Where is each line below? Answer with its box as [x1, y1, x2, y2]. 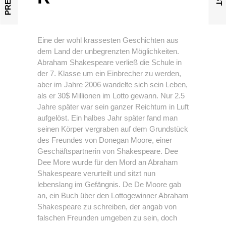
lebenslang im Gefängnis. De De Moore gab [37, 180, 181, 189]
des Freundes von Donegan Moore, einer [37, 136, 172, 144]
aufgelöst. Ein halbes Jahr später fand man [37, 114, 178, 122]
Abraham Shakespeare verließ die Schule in [37, 58, 182, 67]
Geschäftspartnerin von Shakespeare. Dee [37, 147, 178, 155]
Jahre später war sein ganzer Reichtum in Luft [37, 102, 189, 111]
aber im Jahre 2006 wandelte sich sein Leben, [37, 80, 188, 89]
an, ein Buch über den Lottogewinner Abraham [37, 191, 189, 200]
